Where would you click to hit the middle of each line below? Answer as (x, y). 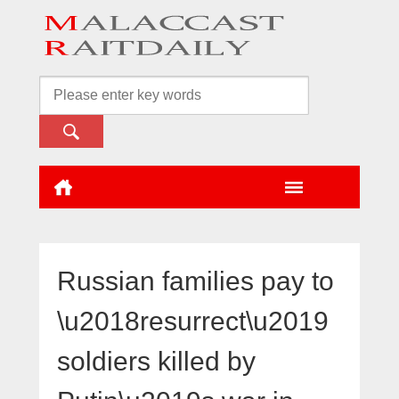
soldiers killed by (156, 361)
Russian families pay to (195, 281)
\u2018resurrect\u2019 (193, 321)
